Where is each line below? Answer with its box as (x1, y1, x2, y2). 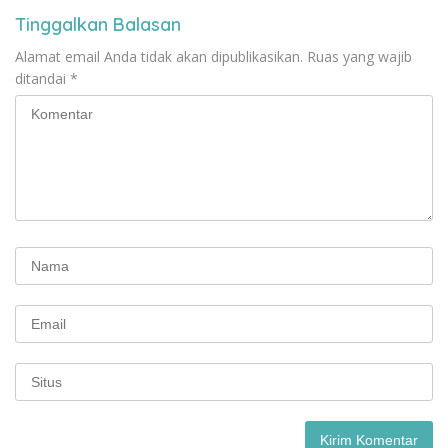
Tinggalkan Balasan (15, 12, 181, 36)
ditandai (15, 68, 70, 88)
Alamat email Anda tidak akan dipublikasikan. (15, 46, 303, 66)
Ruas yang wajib (307, 46, 412, 66)
